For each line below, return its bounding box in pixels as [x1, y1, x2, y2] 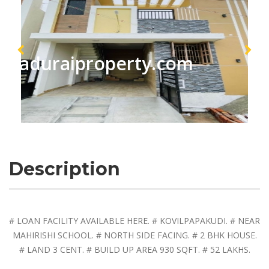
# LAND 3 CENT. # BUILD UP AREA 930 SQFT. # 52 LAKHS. [19, 244, 250, 255]
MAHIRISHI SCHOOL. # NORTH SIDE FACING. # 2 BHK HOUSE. [12, 229, 257, 241]
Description [9, 158, 120, 180]
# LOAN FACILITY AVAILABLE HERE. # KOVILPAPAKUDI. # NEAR [9, 215, 260, 226]
